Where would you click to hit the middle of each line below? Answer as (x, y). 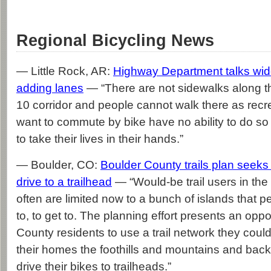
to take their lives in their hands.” (100, 139)
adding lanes (50, 88)
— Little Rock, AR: (65, 71)
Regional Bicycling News (115, 41)
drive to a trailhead (64, 182)
